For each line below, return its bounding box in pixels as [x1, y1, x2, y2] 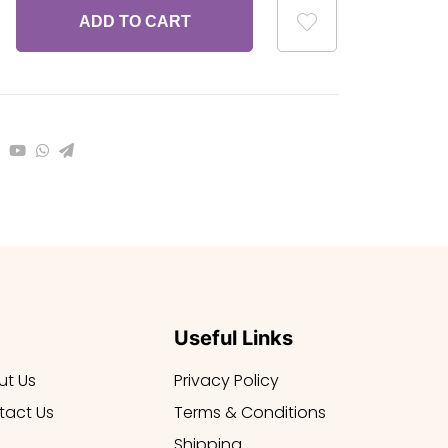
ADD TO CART [78, 13, 191, 30]
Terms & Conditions [173, 401, 326, 424]
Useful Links [173, 326, 293, 350]
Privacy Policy [173, 369, 279, 392]
